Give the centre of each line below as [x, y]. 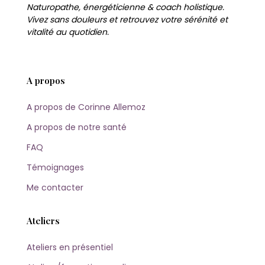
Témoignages [55, 167]
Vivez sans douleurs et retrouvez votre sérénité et [127, 19]
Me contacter [55, 187]
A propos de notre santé [77, 127]
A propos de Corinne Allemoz [86, 107]
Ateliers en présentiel [70, 248]
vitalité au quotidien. [68, 32]
